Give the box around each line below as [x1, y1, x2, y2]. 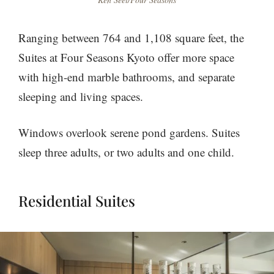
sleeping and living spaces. [18, 88, 143, 104]
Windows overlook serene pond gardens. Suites [18, 124, 240, 140]
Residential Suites [18, 190, 135, 210]
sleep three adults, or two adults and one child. [18, 144, 238, 160]
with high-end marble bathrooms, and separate [18, 68, 235, 84]
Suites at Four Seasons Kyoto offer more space [18, 49, 234, 65]
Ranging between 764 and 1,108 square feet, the [18, 29, 244, 45]
